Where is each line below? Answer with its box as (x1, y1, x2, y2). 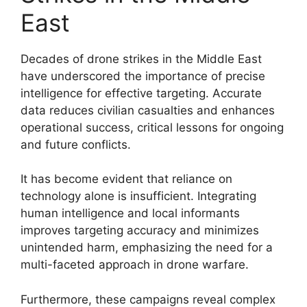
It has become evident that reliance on (21, 172, 232, 186)
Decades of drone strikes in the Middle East (21, 51, 262, 66)
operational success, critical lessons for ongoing (21, 120, 284, 134)
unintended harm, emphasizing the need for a (21, 241, 273, 254)
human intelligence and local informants (21, 206, 240, 220)
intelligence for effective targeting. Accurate (21, 86, 262, 100)
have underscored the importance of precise (21, 69, 265, 83)
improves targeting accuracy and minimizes (21, 223, 259, 237)
